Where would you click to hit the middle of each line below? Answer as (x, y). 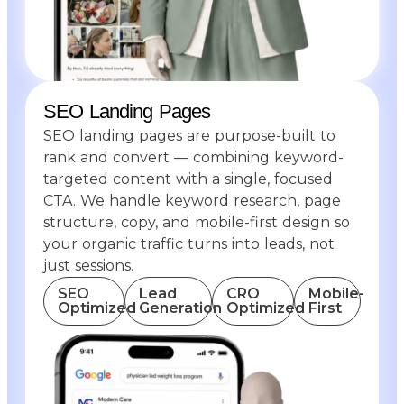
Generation (180, 308)
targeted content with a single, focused (188, 179)
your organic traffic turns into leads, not (189, 243)
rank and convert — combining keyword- (193, 157)
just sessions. (88, 265)
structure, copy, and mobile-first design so (197, 222)
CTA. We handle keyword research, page (192, 200)
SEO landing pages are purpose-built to (189, 135)
